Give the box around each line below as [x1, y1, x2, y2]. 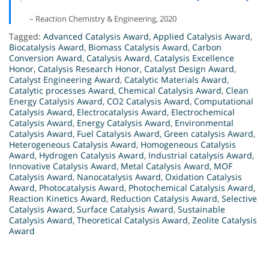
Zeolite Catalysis [192, 214, 257, 226]
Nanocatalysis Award [77, 171, 161, 183]
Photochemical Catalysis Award [128, 182, 253, 194]
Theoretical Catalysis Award [77, 214, 188, 226]
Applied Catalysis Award [153, 31, 250, 43]
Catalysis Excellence [154, 52, 234, 64]
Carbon [192, 41, 222, 53]
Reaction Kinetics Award [9, 193, 106, 205]
